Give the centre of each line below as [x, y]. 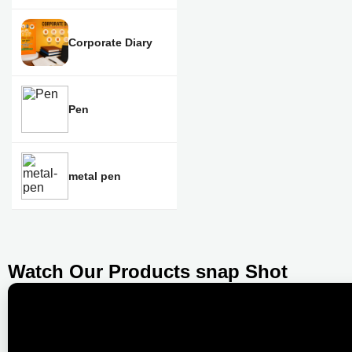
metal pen [95, 176]
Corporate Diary [110, 42]
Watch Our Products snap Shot [148, 271]
